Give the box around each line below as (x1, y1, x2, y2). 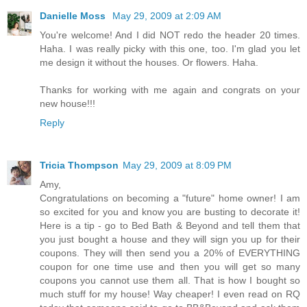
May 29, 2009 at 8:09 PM (123, 160, 232, 171)
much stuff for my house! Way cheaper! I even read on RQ (40, 288, 300, 300)
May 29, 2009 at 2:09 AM (112, 10, 221, 22)
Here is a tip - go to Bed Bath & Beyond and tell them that (40, 220, 300, 232)
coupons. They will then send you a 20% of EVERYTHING (40, 247, 300, 259)
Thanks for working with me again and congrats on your (40, 84, 300, 96)
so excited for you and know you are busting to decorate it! (40, 206, 300, 218)
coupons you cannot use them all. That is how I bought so (40, 275, 300, 286)
